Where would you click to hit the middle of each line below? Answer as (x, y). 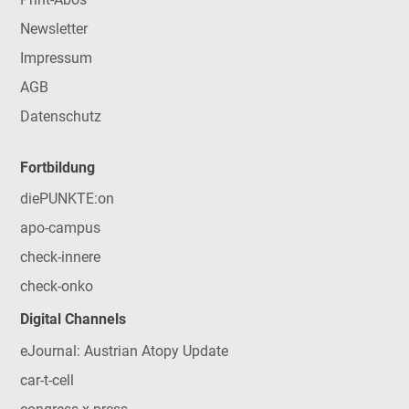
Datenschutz (60, 116)
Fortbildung (57, 167)
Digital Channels (73, 320)
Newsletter (53, 28)
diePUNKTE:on (67, 199)
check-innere (60, 257)
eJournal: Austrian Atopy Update (124, 351)
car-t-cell (47, 380)
